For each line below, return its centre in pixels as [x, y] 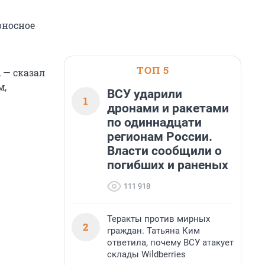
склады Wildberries [146, 254]
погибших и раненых [168, 165]
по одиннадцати [154, 122]
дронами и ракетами [168, 108]
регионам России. [160, 137]
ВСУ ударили [145, 94]
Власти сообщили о [164, 151]
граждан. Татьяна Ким [153, 231]
